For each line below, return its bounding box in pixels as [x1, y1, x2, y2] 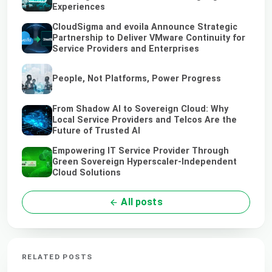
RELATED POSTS [22, 252, 93, 261]
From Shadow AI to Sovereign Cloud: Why [52, 103, 228, 114]
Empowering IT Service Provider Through [52, 145, 229, 156]
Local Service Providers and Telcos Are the [52, 114, 237, 125]
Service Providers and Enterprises [52, 44, 199, 55]
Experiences [52, 2, 105, 13]
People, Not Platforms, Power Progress [52, 73, 221, 84]
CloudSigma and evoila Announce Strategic [52, 22, 237, 33]
